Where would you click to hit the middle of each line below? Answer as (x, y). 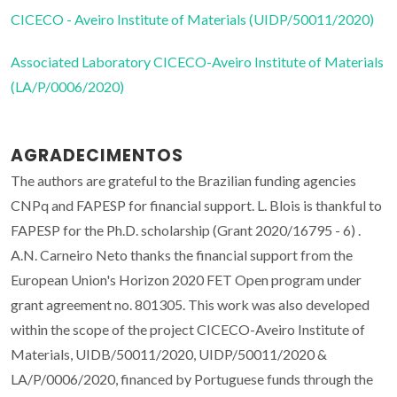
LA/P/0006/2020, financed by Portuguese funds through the (192, 378)
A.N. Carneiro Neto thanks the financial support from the (182, 254)
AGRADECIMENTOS (97, 155)
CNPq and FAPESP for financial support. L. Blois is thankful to (196, 205)
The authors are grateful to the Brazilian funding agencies (183, 180)
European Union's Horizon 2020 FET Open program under (186, 279)
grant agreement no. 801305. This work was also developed (190, 304)
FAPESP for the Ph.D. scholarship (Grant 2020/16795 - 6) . (186, 230)
